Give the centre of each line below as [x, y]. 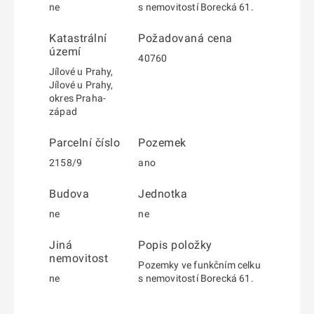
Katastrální [78, 38]
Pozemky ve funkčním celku [199, 265]
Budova [69, 194]
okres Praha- [78, 98]
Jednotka [163, 194]
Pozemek [162, 143]
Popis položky [175, 245]
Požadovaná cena [185, 38]
